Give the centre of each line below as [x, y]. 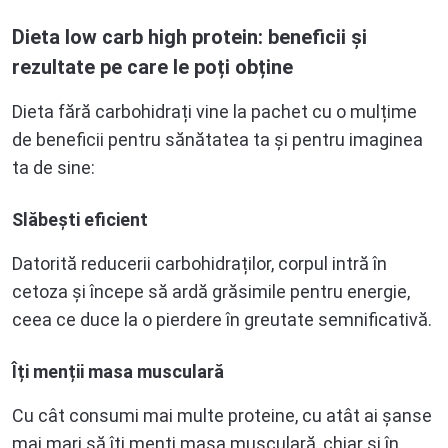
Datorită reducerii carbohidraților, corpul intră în [199, 263]
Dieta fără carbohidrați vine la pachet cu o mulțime [214, 111]
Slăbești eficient [80, 219]
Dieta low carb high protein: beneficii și [189, 36]
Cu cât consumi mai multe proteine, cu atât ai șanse [222, 415]
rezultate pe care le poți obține [152, 66]
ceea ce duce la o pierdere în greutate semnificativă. [222, 319]
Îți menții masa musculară [118, 371]
